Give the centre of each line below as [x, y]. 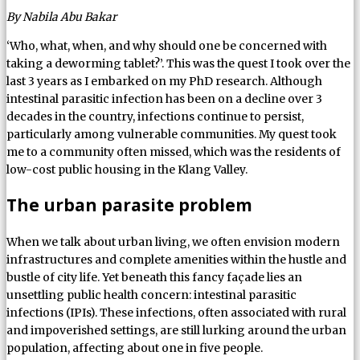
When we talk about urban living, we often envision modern [173, 241]
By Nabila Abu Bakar [61, 16]
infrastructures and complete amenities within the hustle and [176, 259]
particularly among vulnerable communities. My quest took [172, 134]
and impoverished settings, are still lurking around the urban [176, 330]
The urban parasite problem [129, 205]
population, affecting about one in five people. [135, 348]
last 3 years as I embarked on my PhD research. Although [164, 81]
